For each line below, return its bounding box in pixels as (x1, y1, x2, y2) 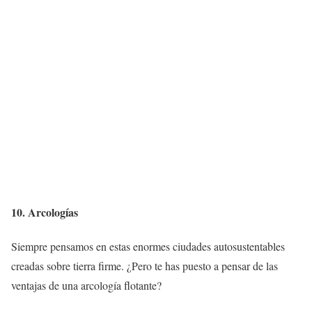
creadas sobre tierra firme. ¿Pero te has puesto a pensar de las (11, 258, 278, 273)
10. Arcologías (11, 203, 78, 220)
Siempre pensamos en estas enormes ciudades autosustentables (11, 238, 285, 253)
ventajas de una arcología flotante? (11, 277, 162, 292)
